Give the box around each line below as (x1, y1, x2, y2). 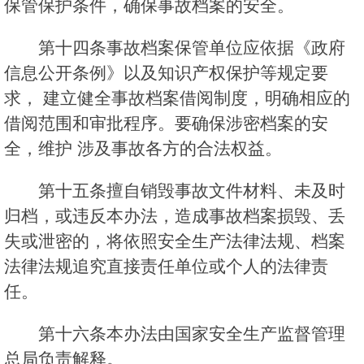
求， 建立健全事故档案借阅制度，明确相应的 (4, 89, 350, 108)
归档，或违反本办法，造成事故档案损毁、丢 (4, 206, 345, 226)
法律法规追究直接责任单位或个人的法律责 (4, 257, 328, 276)
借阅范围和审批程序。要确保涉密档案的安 (4, 114, 328, 133)
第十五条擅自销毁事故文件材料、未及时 (38, 181, 345, 201)
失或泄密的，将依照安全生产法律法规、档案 (4, 232, 345, 251)
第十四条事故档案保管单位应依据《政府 (38, 38, 345, 58)
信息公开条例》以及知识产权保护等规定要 (4, 63, 328, 83)
